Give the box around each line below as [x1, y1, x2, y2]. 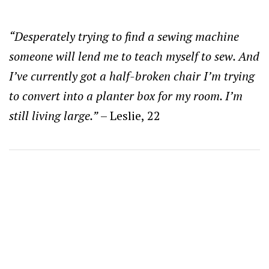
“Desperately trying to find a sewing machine [9, 28, 239, 44]
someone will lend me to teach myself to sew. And [9, 47, 259, 64]
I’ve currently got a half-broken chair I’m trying [9, 67, 255, 84]
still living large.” [9, 107, 98, 124]
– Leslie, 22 [98, 107, 160, 124]
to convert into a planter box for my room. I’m [9, 87, 243, 104]
